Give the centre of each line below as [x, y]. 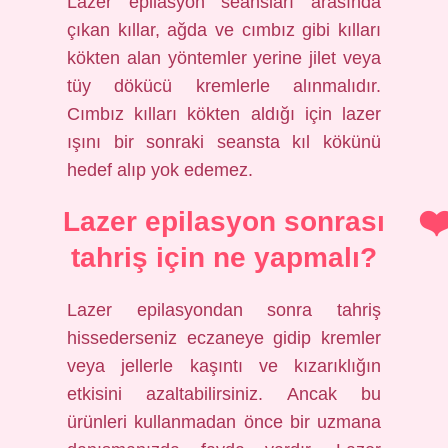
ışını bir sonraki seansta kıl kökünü [224, 142]
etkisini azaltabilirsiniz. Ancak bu [224, 394]
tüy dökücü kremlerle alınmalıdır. [224, 86]
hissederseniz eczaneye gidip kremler [224, 338]
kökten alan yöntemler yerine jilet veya [224, 58]
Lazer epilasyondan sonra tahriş [224, 310]
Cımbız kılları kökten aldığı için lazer [224, 114]
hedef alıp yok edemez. [160, 170]
